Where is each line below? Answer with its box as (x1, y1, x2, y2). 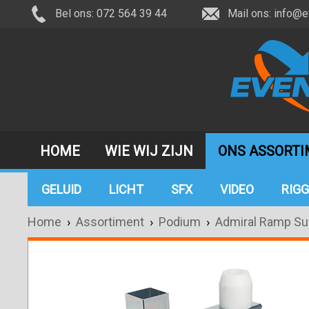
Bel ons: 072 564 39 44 (55, 7, 167, 20)
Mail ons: (228, 7, 274, 20)
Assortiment (76, 215, 150, 229)
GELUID (41, 182, 81, 197)
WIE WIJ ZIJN (105, 143, 193, 159)
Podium (159, 215, 201, 229)
